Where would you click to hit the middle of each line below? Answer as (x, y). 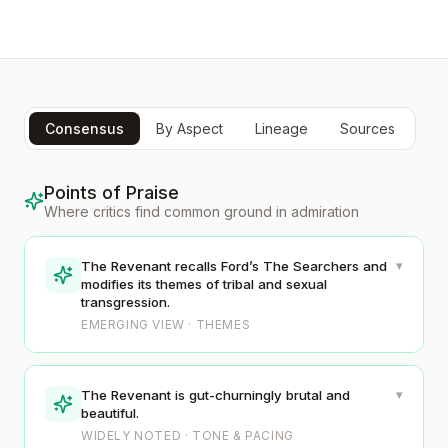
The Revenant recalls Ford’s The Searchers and (234, 266)
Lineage (281, 128)
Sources (367, 128)
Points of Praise (111, 192)
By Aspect (189, 128)
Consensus (84, 128)
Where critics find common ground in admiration (201, 211)
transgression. (125, 302)
